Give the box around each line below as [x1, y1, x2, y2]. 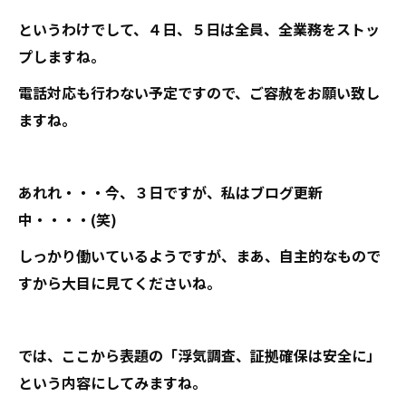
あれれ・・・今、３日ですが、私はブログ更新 [18, 181, 323, 203]
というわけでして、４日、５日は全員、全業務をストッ [18, 18, 380, 40]
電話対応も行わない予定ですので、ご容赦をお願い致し [18, 82, 380, 103]
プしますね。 [18, 45, 105, 67]
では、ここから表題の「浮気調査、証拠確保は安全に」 [18, 344, 381, 366]
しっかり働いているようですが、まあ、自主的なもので [18, 245, 381, 266]
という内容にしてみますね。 [18, 372, 207, 393]
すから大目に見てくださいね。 [18, 272, 221, 294]
